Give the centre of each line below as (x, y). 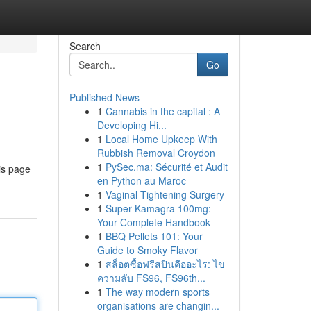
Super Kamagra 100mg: (158, 208)
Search (85, 46)
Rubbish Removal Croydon (156, 153)
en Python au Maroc (141, 180)
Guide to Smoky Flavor (147, 250)
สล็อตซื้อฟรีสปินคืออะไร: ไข (165, 264)
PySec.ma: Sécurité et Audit (166, 167)
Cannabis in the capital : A (162, 111)
